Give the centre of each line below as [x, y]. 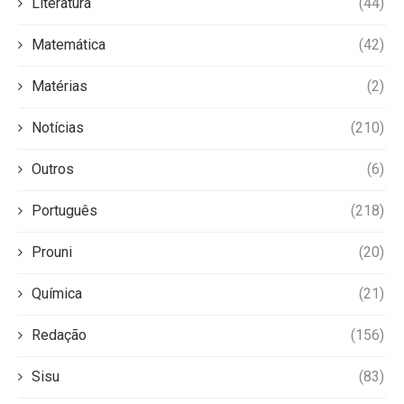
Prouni [52, 252]
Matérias [60, 86]
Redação [59, 335]
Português [64, 211]
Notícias [58, 128]
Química [57, 294]
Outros [53, 169]
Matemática [69, 45]
